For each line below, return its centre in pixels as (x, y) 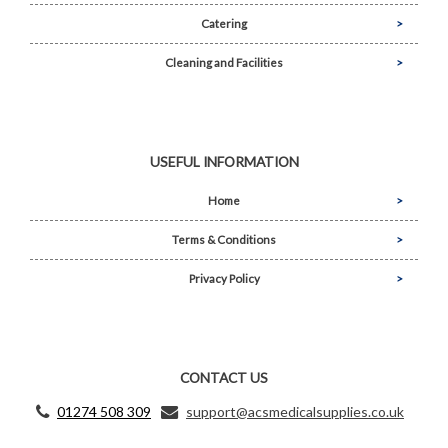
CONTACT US (224, 378)
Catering (224, 23)
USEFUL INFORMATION (224, 162)
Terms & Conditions (224, 240)
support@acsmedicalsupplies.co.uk (295, 412)
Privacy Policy (224, 279)
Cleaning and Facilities (224, 62)
